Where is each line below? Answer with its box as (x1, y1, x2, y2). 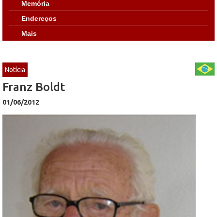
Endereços (21, 14, 57, 22)
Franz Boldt (2, 80, 65, 93)
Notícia (5, 65, 25, 74)
